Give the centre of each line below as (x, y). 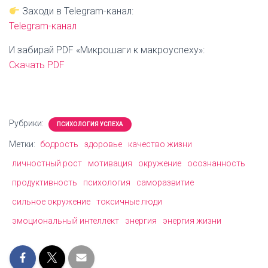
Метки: (23, 144)
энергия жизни (192, 221)
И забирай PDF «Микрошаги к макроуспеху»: (107, 50)
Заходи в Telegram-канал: (77, 11)
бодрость (59, 144)
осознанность (216, 163)
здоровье (103, 144)
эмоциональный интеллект (66, 221)
